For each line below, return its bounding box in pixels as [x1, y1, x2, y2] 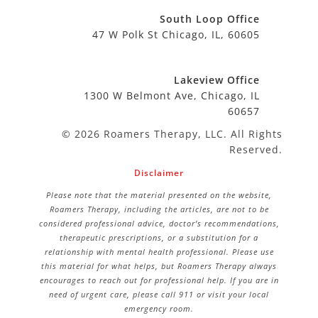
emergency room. [124, 303, 194, 314]
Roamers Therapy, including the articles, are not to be [49, 204, 269, 215]
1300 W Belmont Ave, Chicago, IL [84, 89, 260, 103]
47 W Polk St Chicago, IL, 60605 [92, 28, 260, 42]
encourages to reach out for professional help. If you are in [39, 275, 279, 286]
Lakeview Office [174, 73, 260, 87]
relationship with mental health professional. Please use [44, 246, 274, 258]
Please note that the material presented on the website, [46, 190, 272, 201]
